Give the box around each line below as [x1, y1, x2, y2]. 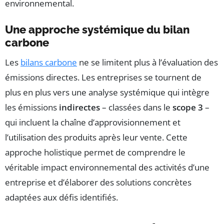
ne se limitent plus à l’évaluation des [77, 56, 218, 68]
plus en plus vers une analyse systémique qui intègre [5, 86, 209, 98]
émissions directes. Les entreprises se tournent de [5, 71, 201, 83]
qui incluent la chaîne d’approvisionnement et [5, 116, 180, 128]
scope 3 [172, 101, 203, 113]
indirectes [59, 101, 100, 113]
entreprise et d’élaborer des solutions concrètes [5, 176, 191, 188]
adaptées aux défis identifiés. [5, 191, 118, 203]
